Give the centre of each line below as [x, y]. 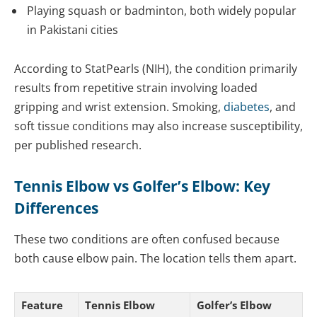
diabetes [247, 107]
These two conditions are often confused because [147, 240]
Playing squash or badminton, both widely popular [162, 10]
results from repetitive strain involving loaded [136, 88]
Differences [56, 208]
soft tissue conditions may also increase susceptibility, [158, 126]
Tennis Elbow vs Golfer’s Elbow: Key [142, 186]
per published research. [78, 145]
